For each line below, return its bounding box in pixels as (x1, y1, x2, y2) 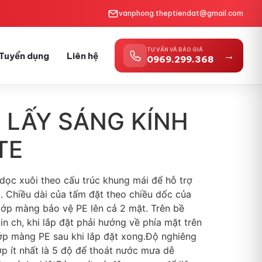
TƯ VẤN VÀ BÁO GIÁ (147, 46, 203, 53)
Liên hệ (67, 50, 98, 61)
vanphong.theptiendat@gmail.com (119, 9, 243, 18)
